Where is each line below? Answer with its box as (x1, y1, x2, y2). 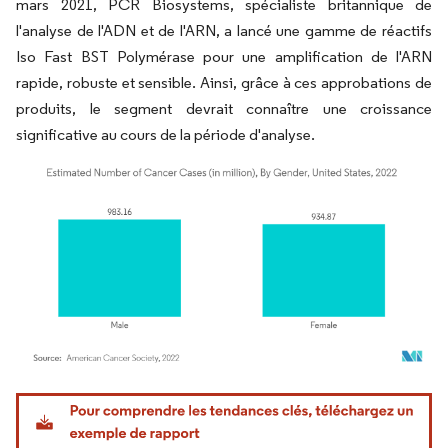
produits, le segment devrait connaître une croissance (16, 99, 432, 118)
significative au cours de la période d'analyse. (16, 125, 315, 144)
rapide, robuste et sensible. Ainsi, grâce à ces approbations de (16, 73, 432, 92)
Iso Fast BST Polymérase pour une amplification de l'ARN (16, 47, 432, 66)
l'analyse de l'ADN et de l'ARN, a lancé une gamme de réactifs (16, 21, 432, 40)
